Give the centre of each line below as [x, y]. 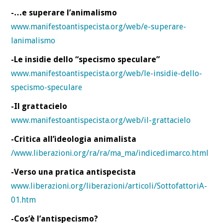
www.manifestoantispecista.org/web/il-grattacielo [101, 120]
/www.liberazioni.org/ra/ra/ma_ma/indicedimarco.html [110, 153]
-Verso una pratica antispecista [74, 172]
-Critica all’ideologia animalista [74, 139]
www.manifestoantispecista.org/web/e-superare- [99, 26]
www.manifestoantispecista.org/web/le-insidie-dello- [107, 73]
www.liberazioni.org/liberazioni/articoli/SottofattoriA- [109, 186]
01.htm [24, 200]
